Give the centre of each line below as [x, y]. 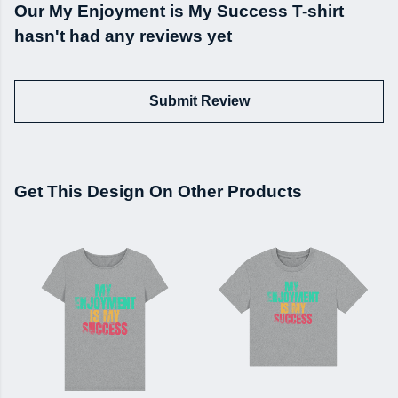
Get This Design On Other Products [158, 192]
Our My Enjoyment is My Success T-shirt [179, 12]
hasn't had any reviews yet [123, 36]
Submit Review [199, 101]
